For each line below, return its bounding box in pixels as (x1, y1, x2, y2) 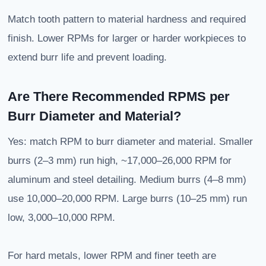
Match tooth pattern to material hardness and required (8, 14, 246, 26)
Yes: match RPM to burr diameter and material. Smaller (8, 136, 253, 148)
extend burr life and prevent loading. (8, 52, 167, 64)
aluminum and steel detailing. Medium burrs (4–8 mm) (8, 174, 246, 186)
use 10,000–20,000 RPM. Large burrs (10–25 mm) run (8, 193, 247, 205)
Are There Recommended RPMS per (8, 89, 230, 104)
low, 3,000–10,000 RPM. (8, 212, 115, 224)
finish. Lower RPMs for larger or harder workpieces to (8, 33, 246, 45)
